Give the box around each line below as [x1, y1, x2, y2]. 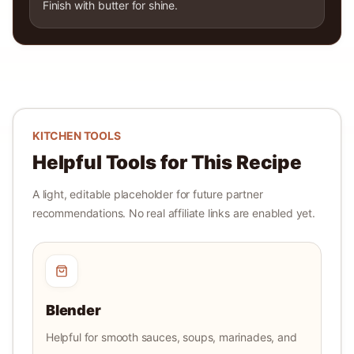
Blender [46, 302, 101, 318]
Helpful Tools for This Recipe [32, 151, 302, 174]
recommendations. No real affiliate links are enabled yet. [32, 206, 315, 220]
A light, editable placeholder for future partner [32, 187, 263, 201]
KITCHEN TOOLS [32, 129, 121, 142]
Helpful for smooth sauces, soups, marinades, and [46, 330, 297, 344]
